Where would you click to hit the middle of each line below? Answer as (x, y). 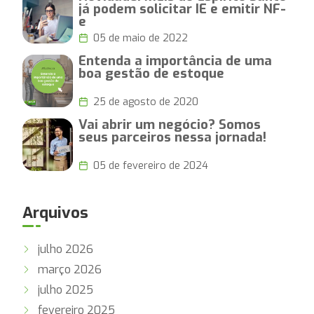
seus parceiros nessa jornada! (172, 137)
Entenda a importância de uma (175, 60)
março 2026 (70, 270)
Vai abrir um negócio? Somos (170, 124)
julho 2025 (66, 290)
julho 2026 (66, 250)
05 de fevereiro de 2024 (150, 165)
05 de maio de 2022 (140, 38)
